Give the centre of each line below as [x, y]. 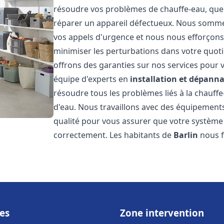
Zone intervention [162, 213]
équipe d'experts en [92, 79]
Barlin [186, 135]
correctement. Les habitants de [114, 135]
